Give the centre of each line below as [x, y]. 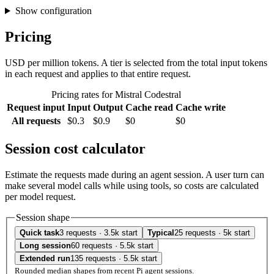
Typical [161, 233]
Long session [45, 246]
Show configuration [53, 11]
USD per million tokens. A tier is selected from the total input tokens [136, 62]
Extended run [45, 259]
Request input [36, 107]
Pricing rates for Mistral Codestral [116, 94]
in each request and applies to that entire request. [98, 73]
